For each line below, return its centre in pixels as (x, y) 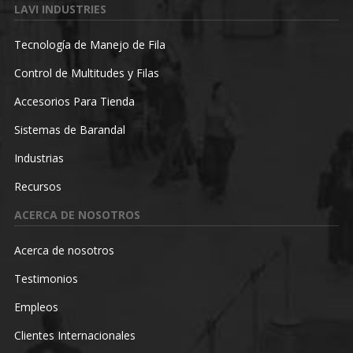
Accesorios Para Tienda (74, 101)
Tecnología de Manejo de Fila (89, 44)
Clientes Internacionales (74, 335)
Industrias (39, 158)
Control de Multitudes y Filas (86, 72)
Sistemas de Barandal (69, 129)
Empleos (36, 307)
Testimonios (46, 278)
